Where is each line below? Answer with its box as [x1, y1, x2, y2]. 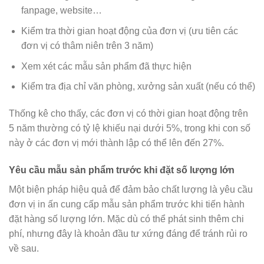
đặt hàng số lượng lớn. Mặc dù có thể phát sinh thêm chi [9, 213, 244, 224]
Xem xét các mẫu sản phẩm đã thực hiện [21, 61, 192, 71]
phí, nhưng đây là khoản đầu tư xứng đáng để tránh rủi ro [9, 228, 247, 239]
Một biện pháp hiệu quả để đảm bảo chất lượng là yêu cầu [9, 184, 253, 194]
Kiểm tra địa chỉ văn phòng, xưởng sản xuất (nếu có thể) [21, 81, 255, 92]
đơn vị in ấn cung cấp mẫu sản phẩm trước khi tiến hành [9, 199, 245, 209]
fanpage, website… [21, 5, 102, 16]
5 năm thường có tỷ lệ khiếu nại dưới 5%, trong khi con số [9, 123, 250, 133]
